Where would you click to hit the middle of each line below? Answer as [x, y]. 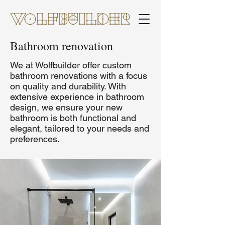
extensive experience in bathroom [77, 97]
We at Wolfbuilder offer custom [71, 65]
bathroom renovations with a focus [79, 76]
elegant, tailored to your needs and [80, 128]
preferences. [35, 139]
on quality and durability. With [68, 86]
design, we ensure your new [66, 107]
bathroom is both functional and [73, 118]
